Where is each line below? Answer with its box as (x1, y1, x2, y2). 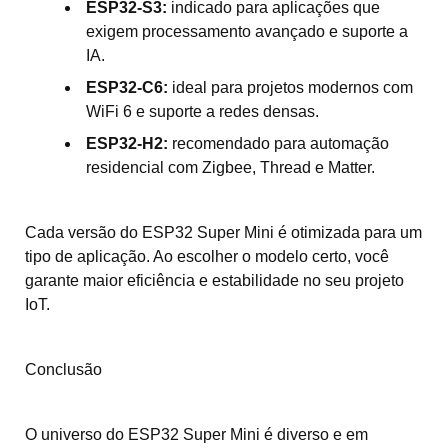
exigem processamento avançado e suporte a (86, 22, 408, 40)
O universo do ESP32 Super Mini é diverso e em (25, 425, 368, 443)
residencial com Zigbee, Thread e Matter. (86, 158, 375, 176)
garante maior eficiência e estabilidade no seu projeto (25, 271, 404, 289)
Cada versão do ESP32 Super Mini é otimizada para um (25, 223, 422, 241)
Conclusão (25, 360, 102, 378)
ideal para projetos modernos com (168, 78, 413, 96)
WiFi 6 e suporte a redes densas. (86, 102, 319, 120)
